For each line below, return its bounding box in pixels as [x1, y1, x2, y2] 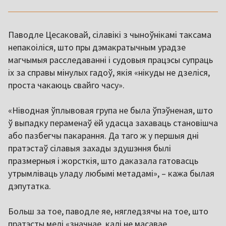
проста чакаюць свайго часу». [8, 79, 125, 91]
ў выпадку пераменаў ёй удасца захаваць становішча [8, 117, 218, 129]
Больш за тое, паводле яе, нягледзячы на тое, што [8, 205, 208, 217]
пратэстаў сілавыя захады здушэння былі [8, 142, 171, 154]
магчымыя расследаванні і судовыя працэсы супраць [8, 54, 213, 66]
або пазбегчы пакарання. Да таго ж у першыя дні [8, 130, 199, 142]
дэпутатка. [8, 180, 51, 192]
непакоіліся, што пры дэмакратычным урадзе [8, 41, 186, 53]
